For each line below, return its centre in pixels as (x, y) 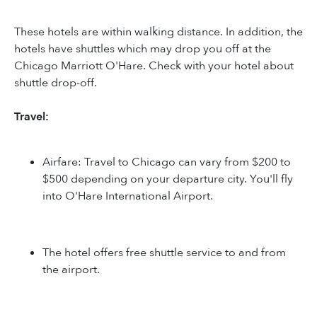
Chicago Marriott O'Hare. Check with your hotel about (154, 65)
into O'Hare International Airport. (128, 196)
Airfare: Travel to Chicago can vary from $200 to (167, 162)
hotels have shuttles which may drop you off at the (143, 48)
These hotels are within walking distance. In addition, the (158, 31)
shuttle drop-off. (56, 82)
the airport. (71, 269)
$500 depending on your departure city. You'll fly (168, 179)
